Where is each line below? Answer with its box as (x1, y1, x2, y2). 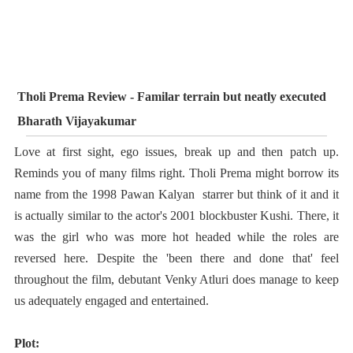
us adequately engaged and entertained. (14, 293, 209, 307)
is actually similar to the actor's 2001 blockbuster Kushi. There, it (14, 208, 339, 222)
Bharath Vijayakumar (17, 113, 136, 128)
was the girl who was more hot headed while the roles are (14, 229, 339, 243)
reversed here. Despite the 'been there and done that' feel (14, 251, 339, 265)
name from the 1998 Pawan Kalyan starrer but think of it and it (14, 187, 339, 201)
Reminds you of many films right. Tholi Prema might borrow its (14, 165, 339, 180)
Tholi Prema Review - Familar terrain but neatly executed (17, 89, 326, 103)
